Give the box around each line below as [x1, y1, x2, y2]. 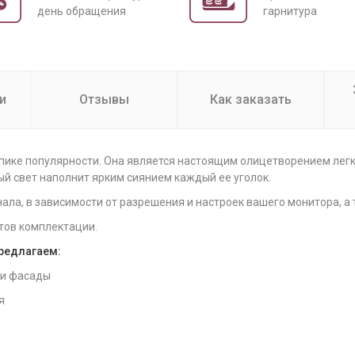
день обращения [37, 5, 126, 17]
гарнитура [263, 5, 317, 17]
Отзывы [78, 92, 129, 107]
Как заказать [209, 92, 292, 107]
